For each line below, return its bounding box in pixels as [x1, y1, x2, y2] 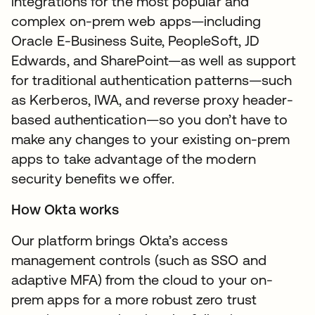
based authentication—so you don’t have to [11, 111, 288, 128]
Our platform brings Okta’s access [11, 232, 228, 249]
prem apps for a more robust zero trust [11, 291, 257, 308]
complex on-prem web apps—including [11, 13, 261, 30]
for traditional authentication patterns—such [11, 72, 292, 89]
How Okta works [11, 201, 120, 218]
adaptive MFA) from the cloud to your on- [11, 271, 274, 288]
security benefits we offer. [11, 170, 175, 187]
